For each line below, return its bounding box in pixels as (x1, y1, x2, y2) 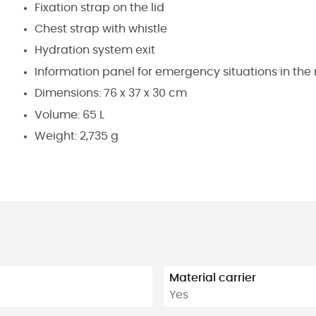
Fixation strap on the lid (35, 1, 164, 13)
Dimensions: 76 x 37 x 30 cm (35, 87, 187, 99)
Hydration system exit (35, 44, 155, 56)
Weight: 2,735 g (35, 130, 119, 142)
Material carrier (169, 272, 256, 284)
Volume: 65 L (35, 109, 104, 121)
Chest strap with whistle (35, 23, 167, 35)
